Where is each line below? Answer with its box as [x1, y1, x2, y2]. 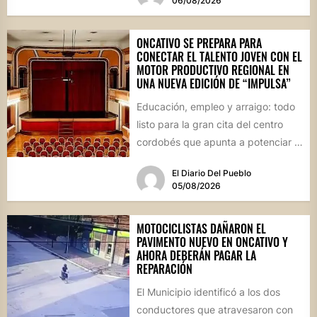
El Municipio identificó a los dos [136, 286, 280, 299]
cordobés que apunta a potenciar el [136, 135, 302, 148]
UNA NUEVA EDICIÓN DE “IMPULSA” [136, 74, 291, 92]
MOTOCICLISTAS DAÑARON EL [136, 220, 266, 238]
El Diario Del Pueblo [171, 168, 251, 179]
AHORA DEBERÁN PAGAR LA [136, 247, 256, 265]
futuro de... [136, 153, 188, 166]
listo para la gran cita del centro [136, 117, 283, 130]
